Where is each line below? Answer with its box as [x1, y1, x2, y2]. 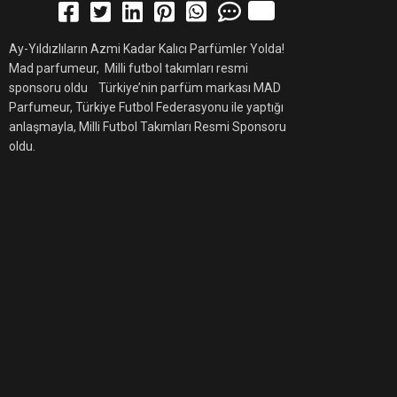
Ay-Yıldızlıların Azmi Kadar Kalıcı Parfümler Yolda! [9, 42, 290, 56]
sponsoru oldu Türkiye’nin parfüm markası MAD [9, 81, 281, 95]
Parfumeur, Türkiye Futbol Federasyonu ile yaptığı [9, 100, 284, 114]
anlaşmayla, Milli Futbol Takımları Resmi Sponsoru [9, 120, 286, 134]
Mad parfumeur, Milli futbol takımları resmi [9, 61, 248, 75]
